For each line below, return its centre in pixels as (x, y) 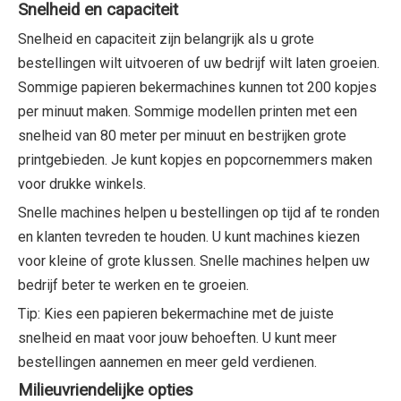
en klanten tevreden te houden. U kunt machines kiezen (189, 236)
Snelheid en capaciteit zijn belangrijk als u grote (166, 38)
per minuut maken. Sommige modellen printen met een (188, 111)
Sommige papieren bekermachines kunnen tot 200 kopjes (197, 87)
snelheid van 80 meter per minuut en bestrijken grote (182, 135)
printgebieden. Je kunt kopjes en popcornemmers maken (195, 159)
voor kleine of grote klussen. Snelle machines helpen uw (194, 260)
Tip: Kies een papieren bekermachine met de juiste (176, 313)
